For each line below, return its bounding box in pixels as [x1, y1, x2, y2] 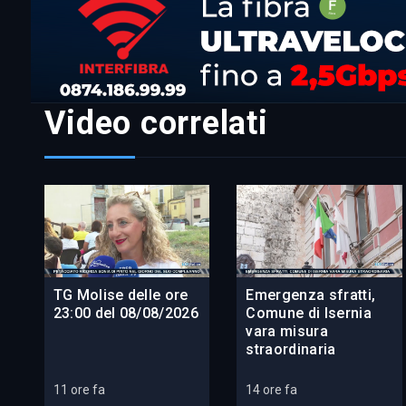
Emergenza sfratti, [246, 286, 376, 304]
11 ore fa [53, 382, 105, 398]
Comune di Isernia [246, 304, 372, 323]
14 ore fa [246, 382, 298, 398]
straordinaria [246, 341, 336, 359]
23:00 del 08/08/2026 [53, 304, 198, 323]
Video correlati [43, 103, 268, 142]
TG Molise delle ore [53, 286, 188, 304]
